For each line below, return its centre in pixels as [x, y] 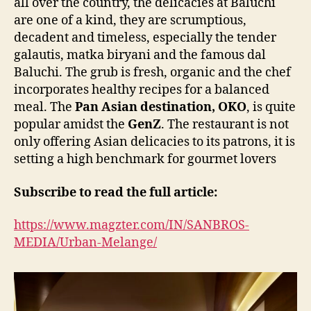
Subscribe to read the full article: [116, 192]
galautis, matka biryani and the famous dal [140, 56]
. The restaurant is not [225, 125]
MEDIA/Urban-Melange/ [85, 243]
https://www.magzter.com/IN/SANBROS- [132, 226]
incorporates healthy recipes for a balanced [142, 90]
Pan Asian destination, [145, 108]
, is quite [271, 108]
